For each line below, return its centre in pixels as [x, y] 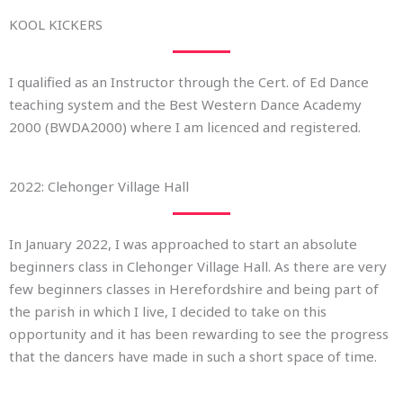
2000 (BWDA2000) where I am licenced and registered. [185, 126]
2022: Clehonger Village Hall [99, 186]
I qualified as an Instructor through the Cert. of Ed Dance [189, 81]
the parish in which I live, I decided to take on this [168, 311]
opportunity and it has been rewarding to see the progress [199, 333]
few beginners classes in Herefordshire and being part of [194, 288]
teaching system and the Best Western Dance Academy [185, 104]
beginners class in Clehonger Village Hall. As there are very [198, 266]
